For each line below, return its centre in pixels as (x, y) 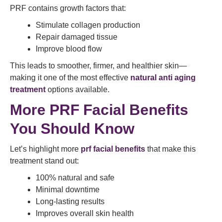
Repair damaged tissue (77, 37)
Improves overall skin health (85, 213)
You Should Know (72, 129)
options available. (78, 89)
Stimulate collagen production (88, 25)
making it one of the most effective (70, 78)
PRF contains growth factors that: (68, 8)
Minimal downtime (68, 190)
